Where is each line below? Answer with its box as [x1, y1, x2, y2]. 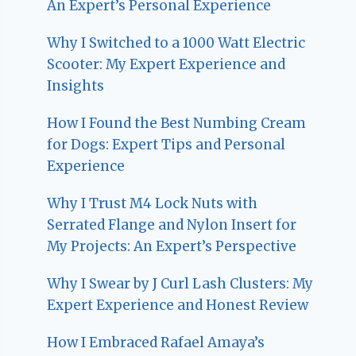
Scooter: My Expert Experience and [47, 55, 286, 73]
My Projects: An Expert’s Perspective [47, 237, 297, 255]
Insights [47, 76, 105, 95]
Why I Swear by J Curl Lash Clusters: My [47, 274, 314, 292]
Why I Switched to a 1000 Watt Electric [47, 33, 306, 52]
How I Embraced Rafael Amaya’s [47, 333, 265, 351]
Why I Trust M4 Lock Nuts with [47, 194, 258, 212]
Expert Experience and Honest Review [47, 296, 309, 314]
